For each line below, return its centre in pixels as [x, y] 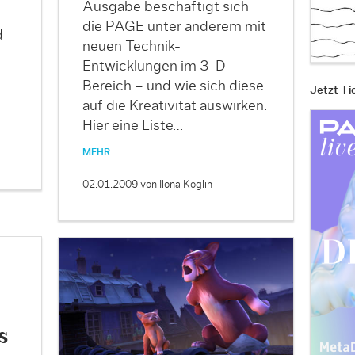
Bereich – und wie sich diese [173, 87]
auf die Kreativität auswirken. [174, 107]
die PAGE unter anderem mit [174, 27]
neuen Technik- [131, 47]
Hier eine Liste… [132, 126]
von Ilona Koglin [176, 185]
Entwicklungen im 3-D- [157, 67]
